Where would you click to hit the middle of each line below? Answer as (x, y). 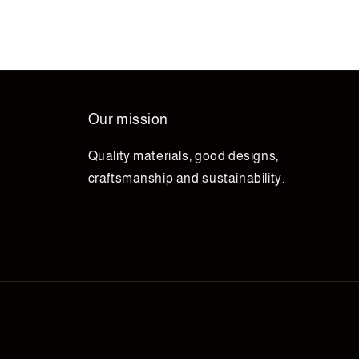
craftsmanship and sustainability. (186, 178)
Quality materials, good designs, (183, 155)
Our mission (128, 119)
